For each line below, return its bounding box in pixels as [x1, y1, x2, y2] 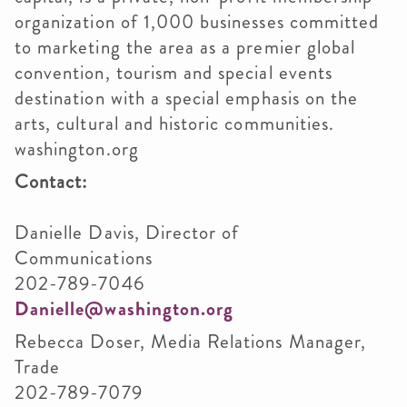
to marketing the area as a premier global [15, 34, 356, 61]
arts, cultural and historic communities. [15, 110, 341, 137]
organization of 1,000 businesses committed [15, 8, 380, 35]
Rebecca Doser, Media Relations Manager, [15, 328, 366, 355]
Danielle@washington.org [15, 295, 234, 323]
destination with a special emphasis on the [15, 84, 359, 112]
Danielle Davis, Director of [15, 219, 240, 246]
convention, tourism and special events [15, 59, 333, 86]
